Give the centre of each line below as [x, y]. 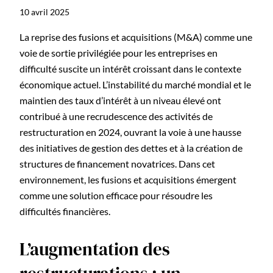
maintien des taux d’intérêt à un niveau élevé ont [120, 100]
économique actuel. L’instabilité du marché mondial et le [135, 84]
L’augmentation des [95, 249]
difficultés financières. [65, 211]
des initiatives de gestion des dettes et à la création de [131, 147]
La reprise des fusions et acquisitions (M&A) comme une [136, 37]
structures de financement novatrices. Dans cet [117, 163]
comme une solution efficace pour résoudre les [116, 195]
